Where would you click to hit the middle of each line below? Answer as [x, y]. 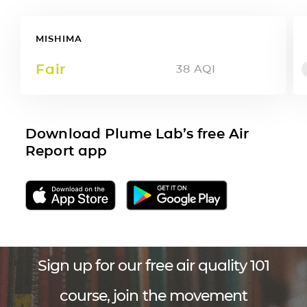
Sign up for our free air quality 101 [153, 265]
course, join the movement [153, 295]
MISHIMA [59, 38]
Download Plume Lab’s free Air [137, 133]
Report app [66, 150]
